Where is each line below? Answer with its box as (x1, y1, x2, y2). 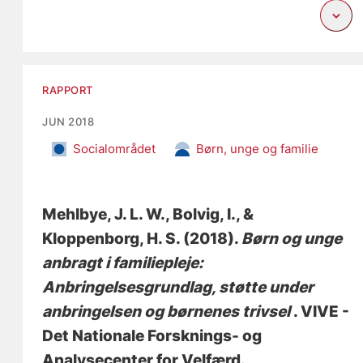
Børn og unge (241, 228, 343, 248)
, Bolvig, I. (165, 204, 237, 224)
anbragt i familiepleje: (42, 253, 204, 272)
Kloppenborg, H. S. (42, 228, 181, 248)
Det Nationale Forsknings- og (42, 326, 263, 345)
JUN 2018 (42, 114, 95, 128)
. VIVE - (293, 301, 350, 321)
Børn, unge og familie (196, 140, 319, 156)
